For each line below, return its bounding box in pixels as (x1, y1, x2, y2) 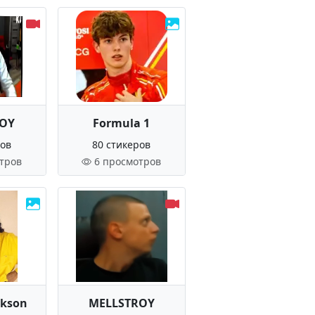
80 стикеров (92, 138, 151, 151)
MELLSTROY (88, 295, 155, 311)
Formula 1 (93, 115, 150, 131)
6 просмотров (94, 155, 162, 168)
